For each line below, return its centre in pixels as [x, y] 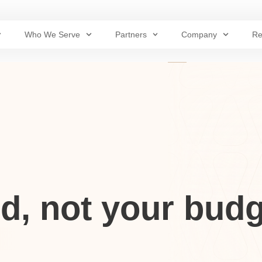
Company [199, 35]
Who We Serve [52, 35]
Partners [131, 35]
